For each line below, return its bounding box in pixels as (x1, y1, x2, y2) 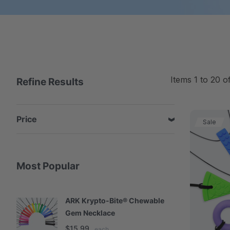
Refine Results (16, 76, 84, 88)
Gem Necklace (65, 208, 115, 217)
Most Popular (16, 160, 80, 172)
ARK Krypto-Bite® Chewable (65, 196, 164, 205)
